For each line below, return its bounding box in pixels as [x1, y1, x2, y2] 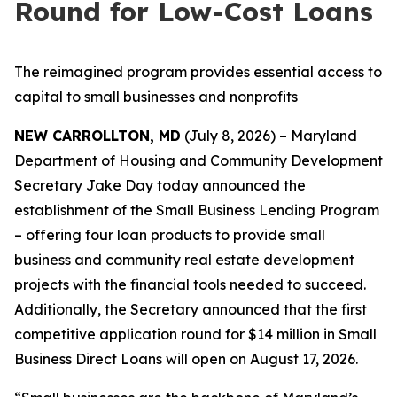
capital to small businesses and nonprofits [14, 88, 298, 105]
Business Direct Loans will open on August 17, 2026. [14, 350, 358, 368]
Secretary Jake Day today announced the [14, 176, 306, 194]
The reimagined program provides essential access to [14, 63, 382, 81]
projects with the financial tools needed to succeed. [14, 276, 366, 293]
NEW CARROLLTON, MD [14, 127, 181, 144]
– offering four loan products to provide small [14, 226, 325, 244]
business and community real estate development [14, 251, 354, 269]
